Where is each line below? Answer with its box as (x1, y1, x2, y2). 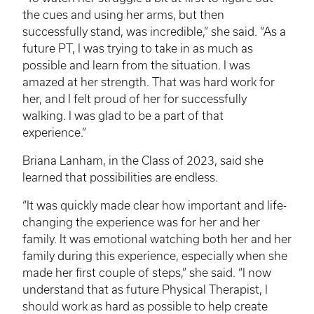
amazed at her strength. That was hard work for (22, 76, 275, 89)
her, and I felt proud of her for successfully (22, 93, 247, 106)
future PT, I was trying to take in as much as (22, 42, 253, 55)
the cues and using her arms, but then (22, 8, 224, 22)
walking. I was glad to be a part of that (22, 109, 224, 123)
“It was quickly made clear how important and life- (22, 199, 287, 212)
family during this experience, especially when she (22, 250, 287, 263)
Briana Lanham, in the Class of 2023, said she (22, 154, 264, 168)
